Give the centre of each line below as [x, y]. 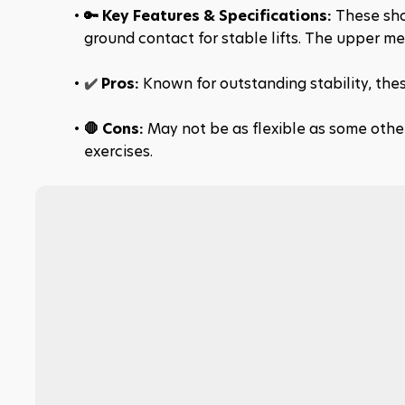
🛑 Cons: [115, 129]
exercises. [118, 151]
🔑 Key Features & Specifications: [209, 16]
